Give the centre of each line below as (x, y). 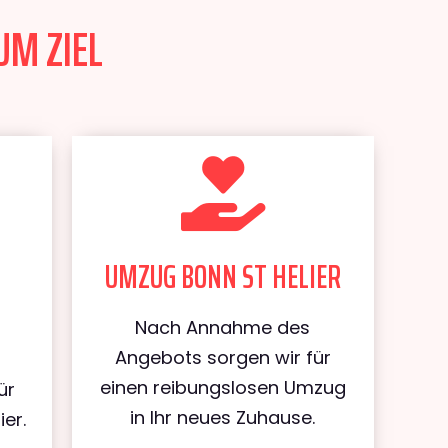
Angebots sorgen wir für (222, 357)
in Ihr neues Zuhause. (223, 417)
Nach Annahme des (223, 327)
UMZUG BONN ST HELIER (222, 277)
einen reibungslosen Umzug (222, 387)
